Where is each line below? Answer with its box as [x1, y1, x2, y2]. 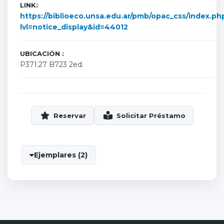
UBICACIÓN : [20, 49, 64, 57]
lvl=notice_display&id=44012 [20, 22, 128, 31]
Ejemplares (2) [34, 150, 87, 159]
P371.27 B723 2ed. [20, 60, 83, 69]
